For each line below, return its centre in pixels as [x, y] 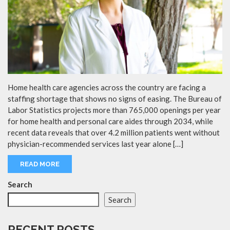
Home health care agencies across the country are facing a [107, 87]
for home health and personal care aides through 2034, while [110, 121]
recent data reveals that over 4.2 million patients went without [114, 132]
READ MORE [40, 164]
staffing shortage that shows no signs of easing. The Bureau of [115, 98]
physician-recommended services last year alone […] [95, 143]
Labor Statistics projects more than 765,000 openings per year [114, 110]
